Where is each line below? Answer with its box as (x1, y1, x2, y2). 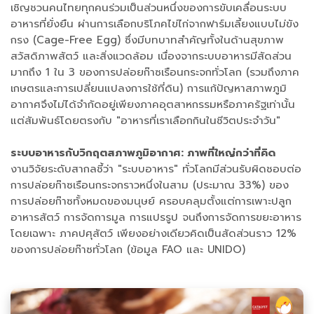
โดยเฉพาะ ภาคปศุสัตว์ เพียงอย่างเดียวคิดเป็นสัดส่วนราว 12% (11, 225, 296, 241)
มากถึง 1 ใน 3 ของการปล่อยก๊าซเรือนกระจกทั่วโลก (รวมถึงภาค (11, 64, 299, 80)
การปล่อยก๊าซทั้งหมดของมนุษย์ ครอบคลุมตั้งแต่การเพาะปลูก (11, 193, 292, 209)
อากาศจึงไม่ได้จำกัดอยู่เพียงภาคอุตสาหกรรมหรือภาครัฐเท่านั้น (11, 96, 295, 112)
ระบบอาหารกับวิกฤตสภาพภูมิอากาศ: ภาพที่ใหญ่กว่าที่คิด (11, 144, 275, 161)
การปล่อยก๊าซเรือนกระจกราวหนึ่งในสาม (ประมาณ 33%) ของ (11, 177, 289, 193)
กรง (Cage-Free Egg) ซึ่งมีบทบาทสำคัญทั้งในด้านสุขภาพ (11, 32, 284, 48)
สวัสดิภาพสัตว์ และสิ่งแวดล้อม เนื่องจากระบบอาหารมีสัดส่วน (11, 48, 292, 64)
